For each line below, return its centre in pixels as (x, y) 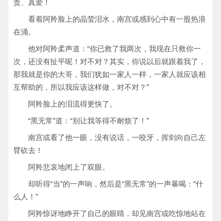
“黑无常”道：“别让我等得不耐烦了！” (89, 121)
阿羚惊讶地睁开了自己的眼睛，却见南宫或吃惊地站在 (117, 213)
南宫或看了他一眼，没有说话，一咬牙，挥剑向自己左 (117, 137)
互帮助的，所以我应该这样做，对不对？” (81, 87)
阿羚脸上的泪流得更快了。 (73, 104)
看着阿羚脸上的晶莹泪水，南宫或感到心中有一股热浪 (117, 19)
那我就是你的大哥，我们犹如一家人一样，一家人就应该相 (110, 74)
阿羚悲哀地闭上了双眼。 (69, 167)
